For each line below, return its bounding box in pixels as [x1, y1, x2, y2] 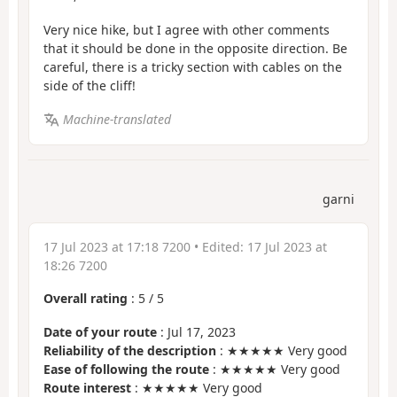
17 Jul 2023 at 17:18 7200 [43, 237, 191, 255]
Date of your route [43, 323, 157, 341]
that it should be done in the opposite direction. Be [43, 39, 347, 57]
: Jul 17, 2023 [157, 323, 236, 341]
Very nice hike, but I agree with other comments [43, 20, 330, 38]
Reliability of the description [43, 342, 216, 360]
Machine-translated [62, 111, 171, 128]
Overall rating [43, 289, 128, 307]
